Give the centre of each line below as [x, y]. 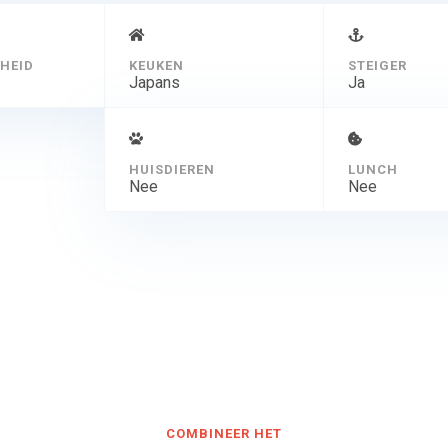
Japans [154, 83]
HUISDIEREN [171, 170]
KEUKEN [156, 66]
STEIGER [377, 66]
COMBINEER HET [224, 434]
